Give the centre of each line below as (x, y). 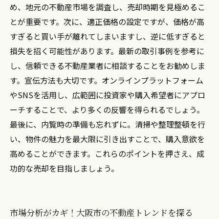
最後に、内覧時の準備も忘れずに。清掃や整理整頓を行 (108, 124)
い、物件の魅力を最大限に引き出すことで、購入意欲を (107, 139)
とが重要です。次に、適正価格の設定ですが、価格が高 (107, 22)
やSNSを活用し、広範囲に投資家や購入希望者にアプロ (108, 95)
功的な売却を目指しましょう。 (64, 168)
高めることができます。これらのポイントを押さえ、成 (107, 153)
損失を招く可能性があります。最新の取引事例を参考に (107, 51)
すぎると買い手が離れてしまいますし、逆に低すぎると (108, 36)
